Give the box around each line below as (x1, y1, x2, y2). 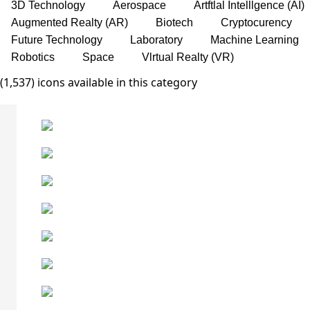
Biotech (156, 17, 196, 28)
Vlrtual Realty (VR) (142, 51, 234, 63)
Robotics (11, 51, 57, 63)
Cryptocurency (221, 17, 292, 28)
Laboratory (130, 34, 185, 46)
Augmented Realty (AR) (11, 17, 131, 28)
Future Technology (11, 34, 105, 46)
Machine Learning (210, 34, 299, 46)
